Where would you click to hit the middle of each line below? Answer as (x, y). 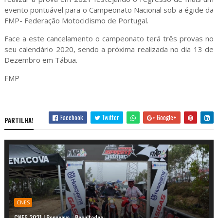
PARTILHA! (19, 120)
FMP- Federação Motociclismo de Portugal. (76, 21)
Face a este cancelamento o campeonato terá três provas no (109, 39)
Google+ (166, 118)
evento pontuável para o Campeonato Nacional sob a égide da (109, 10)
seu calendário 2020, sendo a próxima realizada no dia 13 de (109, 49)
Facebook (71, 118)
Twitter (110, 118)
